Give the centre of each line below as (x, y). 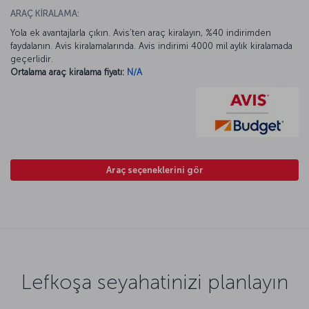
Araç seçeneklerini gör (154, 170)
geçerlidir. (32, 59)
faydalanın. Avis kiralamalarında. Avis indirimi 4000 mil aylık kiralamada (151, 46)
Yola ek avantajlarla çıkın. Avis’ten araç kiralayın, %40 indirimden (141, 32)
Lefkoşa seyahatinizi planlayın (154, 282)
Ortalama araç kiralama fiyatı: (67, 72)
